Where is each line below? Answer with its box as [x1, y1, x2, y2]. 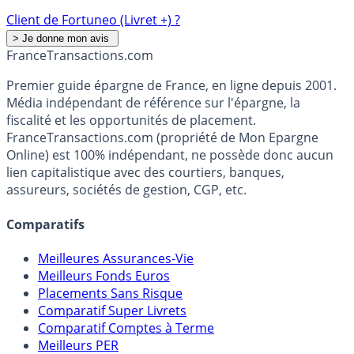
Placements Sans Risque [38, 284, 183, 302]
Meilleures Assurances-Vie [38, 249, 194, 267]
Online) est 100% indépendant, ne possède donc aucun [6, 146, 333, 164]
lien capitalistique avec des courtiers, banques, [6, 164, 284, 182]
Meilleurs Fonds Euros [38, 266, 170, 284]
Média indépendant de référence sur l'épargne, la [6, 94, 300, 112]
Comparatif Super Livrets [38, 301, 186, 319]
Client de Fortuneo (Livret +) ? [6, 11, 180, 29]
